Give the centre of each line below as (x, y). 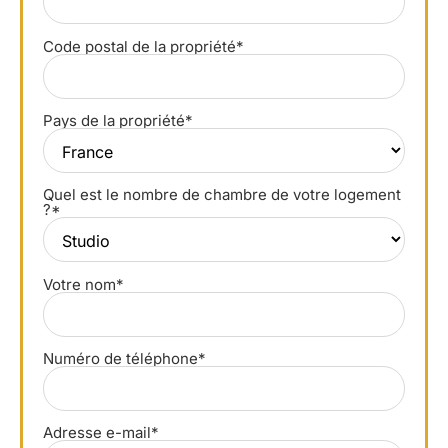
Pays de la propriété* (118, 120)
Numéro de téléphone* (125, 359)
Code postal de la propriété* (144, 46)
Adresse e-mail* (101, 433)
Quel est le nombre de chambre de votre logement (222, 195)
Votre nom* (84, 284)
